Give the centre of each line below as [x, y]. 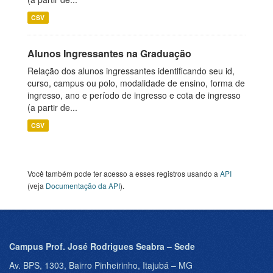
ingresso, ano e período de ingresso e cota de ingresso [134, 95]
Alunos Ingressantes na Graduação [109, 53]
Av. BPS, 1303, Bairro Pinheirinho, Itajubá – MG [101, 265]
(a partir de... [52, 107]
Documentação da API [83, 186]
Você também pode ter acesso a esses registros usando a [124, 173]
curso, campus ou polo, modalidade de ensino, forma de [136, 83]
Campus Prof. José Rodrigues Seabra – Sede [102, 246]
